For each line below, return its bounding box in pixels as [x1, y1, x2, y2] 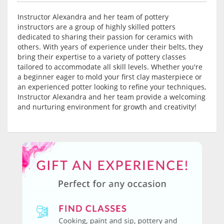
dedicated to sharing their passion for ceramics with [17, 32, 193, 42]
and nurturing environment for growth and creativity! [17, 102, 196, 112]
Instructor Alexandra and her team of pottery [17, 12, 168, 22]
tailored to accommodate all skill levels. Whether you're [17, 62, 202, 72]
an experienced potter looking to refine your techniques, [17, 82, 206, 92]
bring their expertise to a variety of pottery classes [17, 52, 186, 62]
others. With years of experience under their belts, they [17, 42, 203, 52]
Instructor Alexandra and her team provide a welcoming [17, 92, 205, 102]
